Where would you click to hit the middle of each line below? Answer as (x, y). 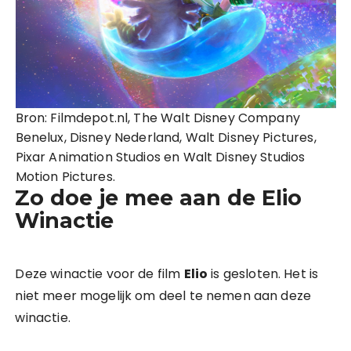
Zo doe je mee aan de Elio (159, 197)
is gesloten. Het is (263, 273)
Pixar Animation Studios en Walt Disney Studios (160, 157)
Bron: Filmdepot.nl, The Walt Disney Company (157, 118)
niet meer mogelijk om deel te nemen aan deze (163, 295)
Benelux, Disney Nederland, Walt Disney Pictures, (166, 137)
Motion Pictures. (65, 176)
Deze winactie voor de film (100, 273)
